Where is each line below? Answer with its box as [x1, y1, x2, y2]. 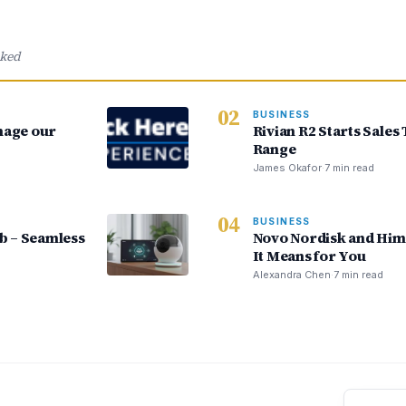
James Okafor [252, 161, 322, 174]
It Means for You [252, 246, 366, 266]
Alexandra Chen [252, 268, 331, 281]
